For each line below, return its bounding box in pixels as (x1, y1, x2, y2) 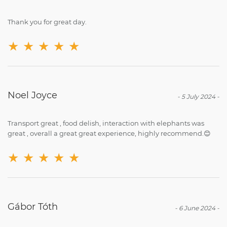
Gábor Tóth (8, 201, 58, 212)
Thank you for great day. (8, 17, 87, 26)
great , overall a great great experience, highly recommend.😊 (8, 129, 211, 137)
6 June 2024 (179, 204, 215, 212)
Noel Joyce (8, 89, 57, 101)
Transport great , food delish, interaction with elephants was (8, 119, 204, 127)
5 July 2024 (181, 92, 215, 100)
